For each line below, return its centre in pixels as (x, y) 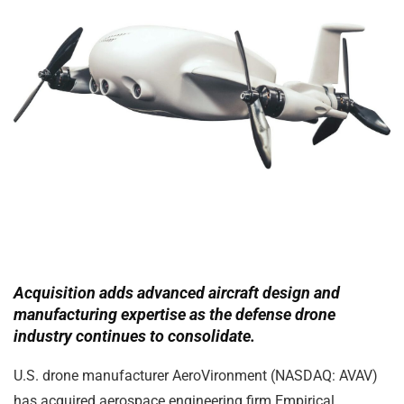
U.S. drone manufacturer (93, 376)
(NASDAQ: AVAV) (322, 376)
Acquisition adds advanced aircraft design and (177, 293)
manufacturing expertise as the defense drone (174, 315)
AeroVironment (220, 376)
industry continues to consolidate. (134, 336)
